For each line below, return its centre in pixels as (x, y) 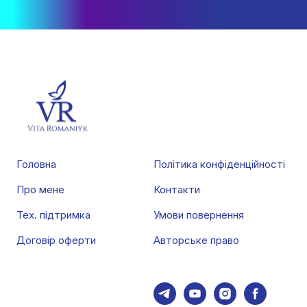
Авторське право (196, 241)
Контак (171, 190)
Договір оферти (56, 241)
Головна (36, 164)
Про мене (40, 190)
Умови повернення (199, 215)
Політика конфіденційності (219, 164)
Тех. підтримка (53, 215)
